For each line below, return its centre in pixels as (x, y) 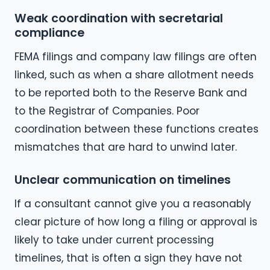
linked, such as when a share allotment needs (134, 74)
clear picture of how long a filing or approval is (136, 221)
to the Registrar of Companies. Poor (107, 111)
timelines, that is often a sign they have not (128, 258)
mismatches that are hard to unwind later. (126, 147)
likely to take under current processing (114, 240)
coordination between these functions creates (137, 129)
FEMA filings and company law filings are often (136, 56)
